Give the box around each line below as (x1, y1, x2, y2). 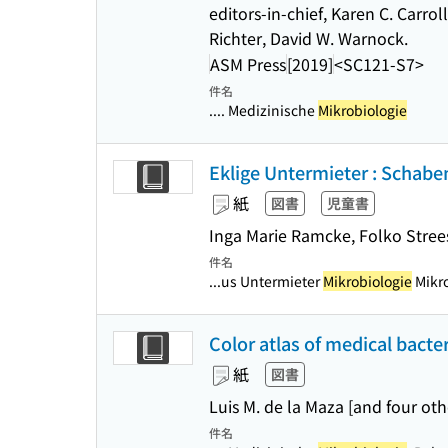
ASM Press (210, 51, 286, 76)
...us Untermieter (209, 271, 323, 291)
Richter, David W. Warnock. (209, 26, 408, 50)
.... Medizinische (209, 100, 318, 120)
